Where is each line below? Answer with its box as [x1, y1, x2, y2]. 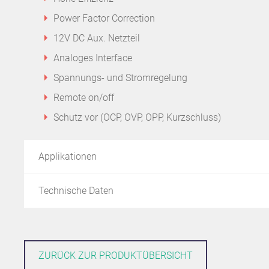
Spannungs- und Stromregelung [53, 71, 187, 83]
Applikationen [38, 150, 97, 162]
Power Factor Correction [53, 12, 155, 24]
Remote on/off [53, 91, 114, 103]
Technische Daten [38, 184, 113, 196]
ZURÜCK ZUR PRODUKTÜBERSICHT [38, 249, 193, 261]
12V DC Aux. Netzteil [53, 32, 140, 44]
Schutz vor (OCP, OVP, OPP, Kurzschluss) [53, 111, 221, 123]
